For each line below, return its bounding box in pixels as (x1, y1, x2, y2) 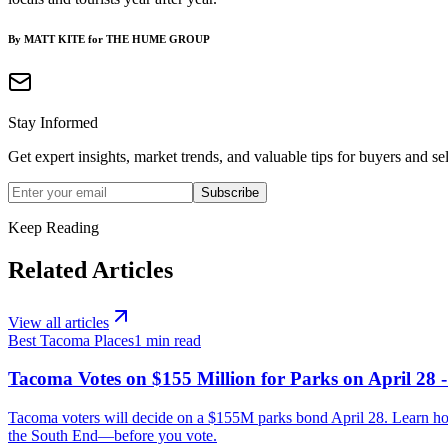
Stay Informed (8, 113, 98, 131)
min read (142, 331, 201, 349)
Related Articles (8, 256, 173, 283)
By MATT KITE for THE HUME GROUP (8, 32, 210, 45)
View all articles (8, 313, 109, 331)
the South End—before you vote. (8, 426, 217, 444)
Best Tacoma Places (8, 331, 134, 349)
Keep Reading (8, 218, 99, 236)
